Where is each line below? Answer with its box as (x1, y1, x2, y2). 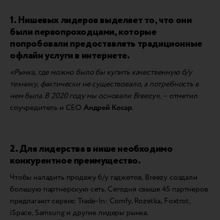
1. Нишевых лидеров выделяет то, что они (10, 13, 192, 27)
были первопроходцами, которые (10, 25, 157, 39)
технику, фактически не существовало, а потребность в (10, 78, 199, 90)
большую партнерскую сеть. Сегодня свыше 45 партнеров (10, 183, 208, 195)
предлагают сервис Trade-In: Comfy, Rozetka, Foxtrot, (10, 195, 191, 207)
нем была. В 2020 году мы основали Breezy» (10, 90, 160, 102)
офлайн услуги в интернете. (10, 48, 130, 63)
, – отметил (159, 90, 198, 102)
